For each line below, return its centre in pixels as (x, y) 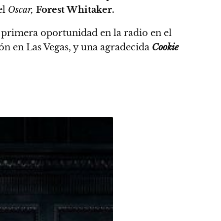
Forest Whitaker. (75, 10)
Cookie (165, 47)
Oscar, (21, 10)
